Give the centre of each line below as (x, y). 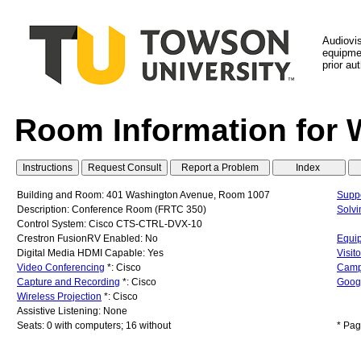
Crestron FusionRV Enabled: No (87, 239)
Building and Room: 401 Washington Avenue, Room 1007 (143, 195)
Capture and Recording (68, 282)
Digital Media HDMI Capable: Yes (90, 253)
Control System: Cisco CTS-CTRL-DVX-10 (110, 224)
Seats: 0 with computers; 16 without (94, 326)
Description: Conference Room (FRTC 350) (112, 210)
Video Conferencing (61, 268)
